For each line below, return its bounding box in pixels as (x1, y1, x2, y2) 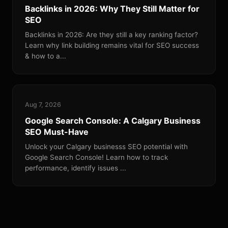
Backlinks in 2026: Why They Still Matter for (25, 4, 199, 14)
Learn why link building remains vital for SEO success (25, 41, 199, 49)
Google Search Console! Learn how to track (25, 153, 168, 161)
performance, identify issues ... (25, 164, 126, 172)
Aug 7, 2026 (25, 101, 61, 108)
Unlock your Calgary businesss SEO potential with (25, 142, 188, 151)
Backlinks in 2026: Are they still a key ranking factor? (25, 31, 198, 39)
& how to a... (25, 52, 66, 60)
